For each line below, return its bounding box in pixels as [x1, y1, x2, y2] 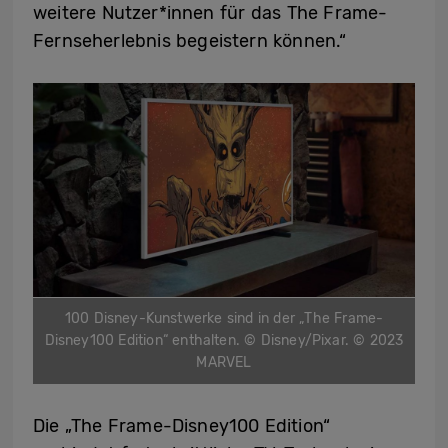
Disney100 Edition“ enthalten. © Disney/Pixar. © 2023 [44, 332, 404, 350]
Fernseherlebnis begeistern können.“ [33, 30, 347, 53]
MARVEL [196, 354, 252, 372]
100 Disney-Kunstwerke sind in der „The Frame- [64, 310, 384, 328]
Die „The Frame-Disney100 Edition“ [33, 415, 331, 438]
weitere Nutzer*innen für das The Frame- [33, 2, 388, 25]
